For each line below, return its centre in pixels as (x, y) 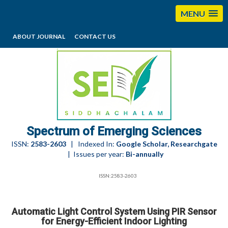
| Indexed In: (91, 144)
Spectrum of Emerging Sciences (114, 131)
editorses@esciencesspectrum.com (160, 52)
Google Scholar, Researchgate (166, 144)
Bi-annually (145, 154)
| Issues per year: (95, 154)
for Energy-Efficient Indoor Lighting (114, 221)
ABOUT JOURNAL (39, 36)
